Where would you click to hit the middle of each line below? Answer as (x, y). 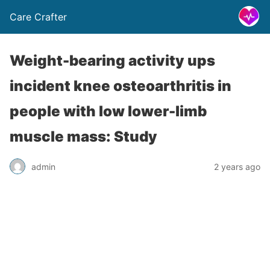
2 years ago (237, 166)
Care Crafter (38, 17)
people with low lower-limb (108, 111)
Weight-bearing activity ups (112, 61)
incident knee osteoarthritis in (121, 86)
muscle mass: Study (83, 137)
